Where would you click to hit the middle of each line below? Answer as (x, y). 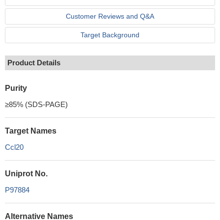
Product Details (34, 63)
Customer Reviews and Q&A (110, 16)
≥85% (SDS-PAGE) (36, 104)
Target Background (110, 35)
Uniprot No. (26, 174)
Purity (16, 88)
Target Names (31, 131)
